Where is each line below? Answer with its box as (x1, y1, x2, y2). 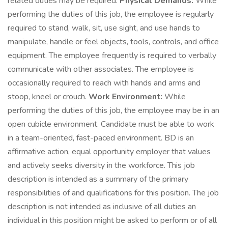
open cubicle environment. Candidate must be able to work (8, 119, 214, 130)
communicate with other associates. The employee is (8, 64, 194, 75)
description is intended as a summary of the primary (8, 174, 188, 185)
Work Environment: (89, 91, 162, 102)
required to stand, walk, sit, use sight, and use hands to (8, 22, 200, 34)
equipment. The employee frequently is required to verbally (8, 50, 216, 61)
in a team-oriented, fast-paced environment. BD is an (8, 132, 194, 144)
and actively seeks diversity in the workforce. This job (8, 160, 195, 171)
